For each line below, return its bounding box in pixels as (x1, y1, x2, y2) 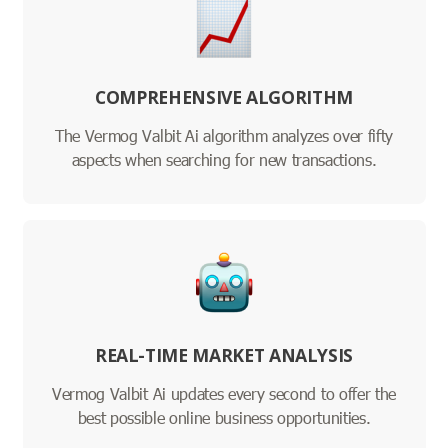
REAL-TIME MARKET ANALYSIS (94, 343, 354, 368)
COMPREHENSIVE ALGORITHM (95, 85, 353, 110)
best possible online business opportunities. (77, 407, 371, 429)
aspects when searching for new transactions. (71, 149, 377, 171)
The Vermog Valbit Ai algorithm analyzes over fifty (55, 125, 393, 147)
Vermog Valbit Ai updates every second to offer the (52, 383, 396, 405)
